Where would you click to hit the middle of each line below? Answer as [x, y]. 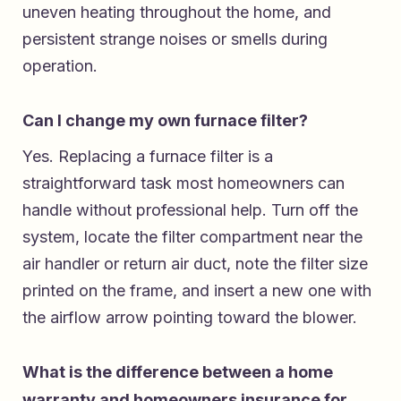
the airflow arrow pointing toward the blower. [190, 317]
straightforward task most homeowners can [183, 183]
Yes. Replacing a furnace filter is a [148, 156]
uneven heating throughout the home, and [177, 12]
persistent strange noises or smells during [175, 38]
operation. [60, 65]
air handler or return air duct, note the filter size [195, 263]
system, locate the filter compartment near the [192, 236]
